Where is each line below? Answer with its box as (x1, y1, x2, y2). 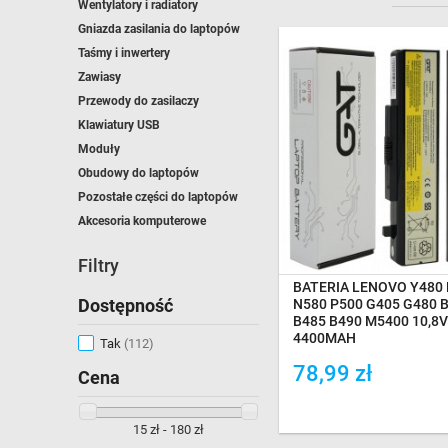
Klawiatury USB (78, 118, 160, 132)
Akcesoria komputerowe (78, 214, 206, 228)
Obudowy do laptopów (78, 166, 199, 180)
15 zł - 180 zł (133, 422, 205, 437)
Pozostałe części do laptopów (78, 190, 238, 204)
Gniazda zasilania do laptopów (78, 22, 240, 36)
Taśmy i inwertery (78, 46, 170, 60)
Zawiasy (78, 70, 121, 84)
